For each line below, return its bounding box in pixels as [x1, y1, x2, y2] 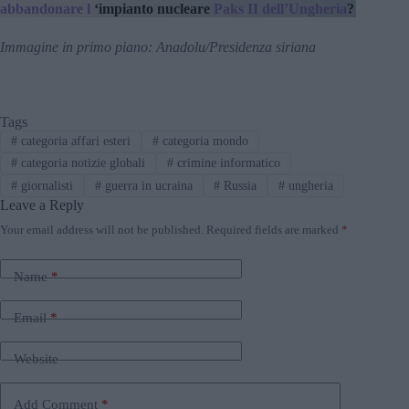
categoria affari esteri [16, 133, 131, 148]
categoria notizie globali [16, 156, 145, 171]
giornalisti [16, 178, 73, 193]
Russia [220, 178, 257, 193]
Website [14, 351, 58, 367]
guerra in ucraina [100, 178, 193, 193]
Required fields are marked [206, 222, 341, 236]
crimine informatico [173, 156, 280, 171]
